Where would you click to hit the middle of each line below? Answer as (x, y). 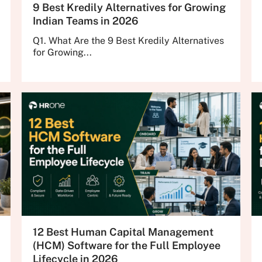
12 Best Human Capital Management (123, 232)
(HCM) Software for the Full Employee (126, 245)
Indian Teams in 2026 (85, 20)
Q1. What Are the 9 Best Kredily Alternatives (128, 40)
